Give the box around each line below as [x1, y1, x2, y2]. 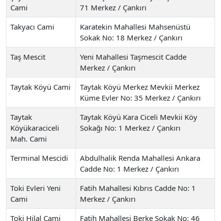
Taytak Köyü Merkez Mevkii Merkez [80, 81, 200, 92]
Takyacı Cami [10, 21, 54, 32]
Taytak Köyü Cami [10, 81, 71, 92]
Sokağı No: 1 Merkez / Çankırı [80, 122, 181, 133]
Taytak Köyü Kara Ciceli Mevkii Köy [80, 111, 197, 122]
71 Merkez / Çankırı [80, 2, 147, 12]
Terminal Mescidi [10, 152, 68, 163]
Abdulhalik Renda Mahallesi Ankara [80, 152, 200, 163]
